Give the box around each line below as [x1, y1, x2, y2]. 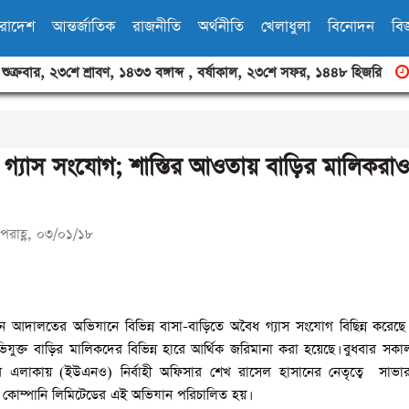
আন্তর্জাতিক [52, 16, 115, 37]
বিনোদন [328, 16, 374, 37]
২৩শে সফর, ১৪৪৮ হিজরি [246, 63, 382, 82]
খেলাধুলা [261, 16, 310, 37]
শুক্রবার [2, 63, 40, 82]
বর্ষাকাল [197, 63, 237, 82]
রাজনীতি [132, 16, 181, 37]
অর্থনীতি [198, 16, 244, 37]
